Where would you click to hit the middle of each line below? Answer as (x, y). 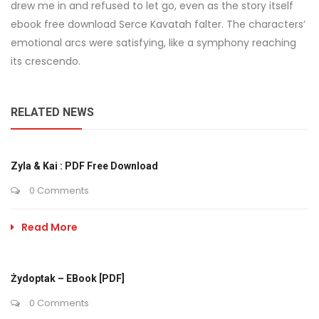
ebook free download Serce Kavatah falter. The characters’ (158, 24)
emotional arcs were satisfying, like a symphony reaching (153, 43)
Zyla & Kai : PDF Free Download (84, 166)
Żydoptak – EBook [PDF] (68, 278)
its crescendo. (46, 61)
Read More (49, 227)
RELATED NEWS (52, 112)
